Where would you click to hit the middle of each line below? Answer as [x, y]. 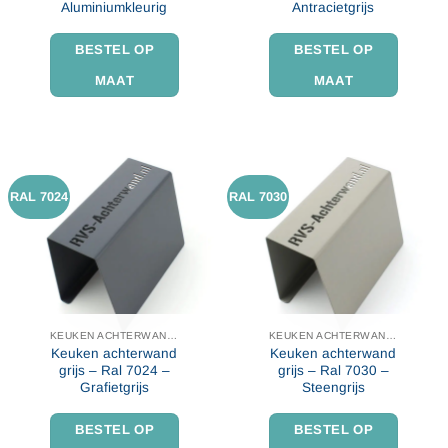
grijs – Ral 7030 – [333, 371]
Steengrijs [333, 388]
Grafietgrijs [114, 388]
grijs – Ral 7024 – [114, 371]
